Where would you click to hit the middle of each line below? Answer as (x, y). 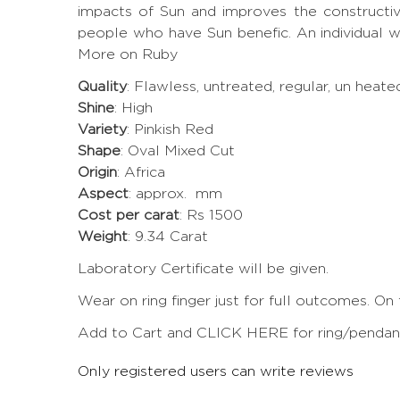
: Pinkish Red (170, 129)
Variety (102, 129)
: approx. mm (175, 193)
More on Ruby (128, 54)
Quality (102, 86)
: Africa (141, 171)
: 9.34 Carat (168, 236)
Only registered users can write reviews (216, 371)
